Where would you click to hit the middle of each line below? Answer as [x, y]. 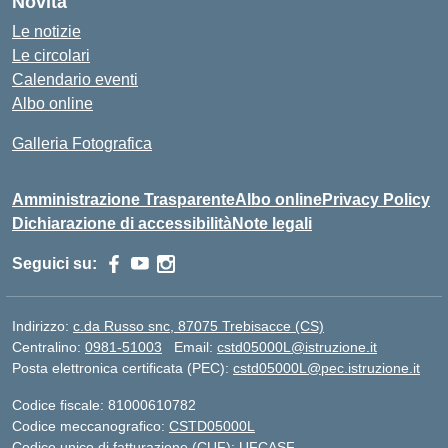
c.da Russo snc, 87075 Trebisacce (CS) [198, 325]
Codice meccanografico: [90, 425]
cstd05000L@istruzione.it [297, 346]
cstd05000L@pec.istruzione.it [326, 367]
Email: [195, 346]
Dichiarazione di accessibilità [122, 223]
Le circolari [51, 55]
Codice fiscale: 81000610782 [104, 404]
